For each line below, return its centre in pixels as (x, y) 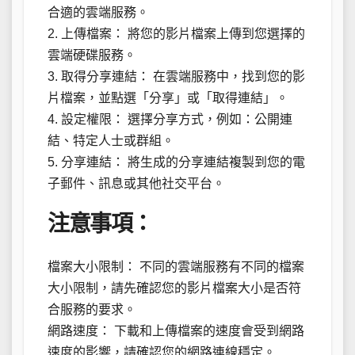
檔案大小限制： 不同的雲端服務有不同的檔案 (176, 267)
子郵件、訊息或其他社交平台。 (136, 183)
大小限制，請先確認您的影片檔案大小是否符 (174, 288)
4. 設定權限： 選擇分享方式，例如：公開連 (170, 119)
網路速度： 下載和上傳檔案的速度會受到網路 (176, 331)
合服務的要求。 (92, 310)
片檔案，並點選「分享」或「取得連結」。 (168, 97)
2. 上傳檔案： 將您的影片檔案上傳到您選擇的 (176, 33)
